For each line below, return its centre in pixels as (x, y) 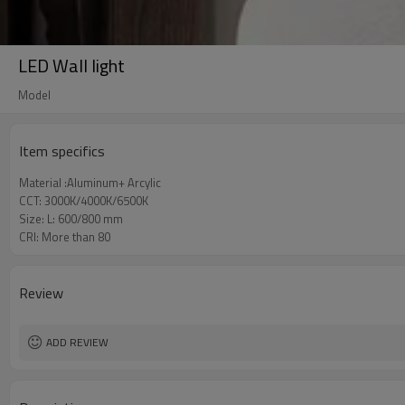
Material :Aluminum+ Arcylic (90, 183)
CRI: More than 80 (65, 237)
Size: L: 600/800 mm (71, 219)
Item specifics (62, 151)
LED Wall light (71, 66)
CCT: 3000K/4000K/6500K (84, 201)
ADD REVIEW (77, 342)
